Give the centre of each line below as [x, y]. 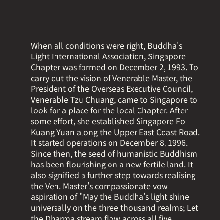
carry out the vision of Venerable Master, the [112, 78]
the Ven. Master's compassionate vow [100, 186]
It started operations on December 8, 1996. [110, 143]
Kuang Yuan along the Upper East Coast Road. [116, 132]
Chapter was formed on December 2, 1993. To [115, 67]
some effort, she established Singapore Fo [108, 121]
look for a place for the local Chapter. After [110, 110]
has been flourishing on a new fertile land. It [112, 164]
